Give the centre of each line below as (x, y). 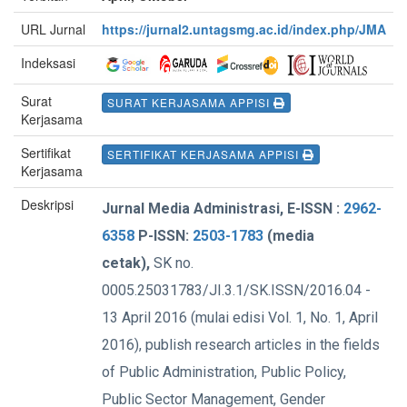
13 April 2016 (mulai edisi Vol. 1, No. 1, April (240, 318)
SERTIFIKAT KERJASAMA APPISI (205, 154)
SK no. (174, 263)
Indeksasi (48, 63)
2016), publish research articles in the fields (241, 345)
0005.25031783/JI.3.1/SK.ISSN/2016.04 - (236, 290)
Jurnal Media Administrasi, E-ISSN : (223, 208)
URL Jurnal (53, 29)
